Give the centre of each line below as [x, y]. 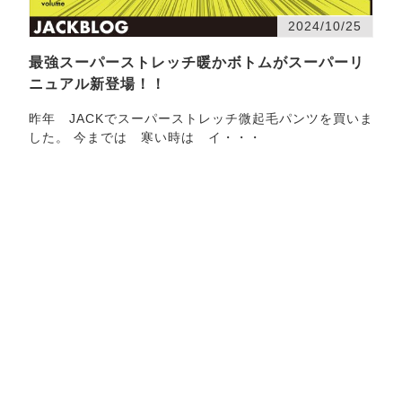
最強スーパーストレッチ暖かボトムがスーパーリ [197, 62]
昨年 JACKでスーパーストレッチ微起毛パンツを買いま [201, 118]
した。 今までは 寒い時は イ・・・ [145, 137]
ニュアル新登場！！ [97, 83]
